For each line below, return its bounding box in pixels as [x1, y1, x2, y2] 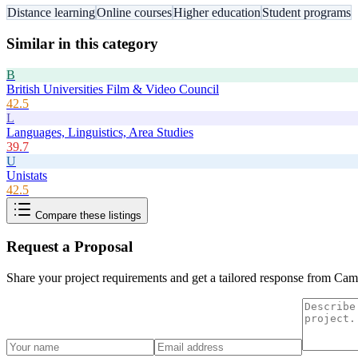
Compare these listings [32, 209, 141, 221]
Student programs [262, 6, 351, 20]
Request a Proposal [6, 238, 133, 256]
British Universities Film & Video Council [6, 82, 219, 96]
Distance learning [7, 6, 95, 20]
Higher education [173, 6, 261, 20]
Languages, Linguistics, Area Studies [6, 125, 193, 139]
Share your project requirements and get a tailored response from [6, 271, 334, 285]
